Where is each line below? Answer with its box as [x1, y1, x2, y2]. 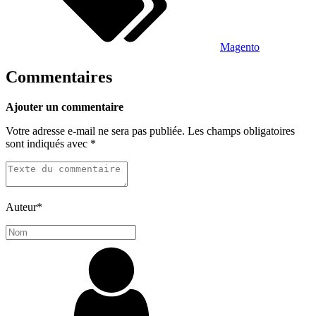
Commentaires [6, 68, 112, 87]
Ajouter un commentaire [6, 101, 123, 114]
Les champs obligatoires [188, 125, 295, 138]
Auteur [6, 201, 37, 214]
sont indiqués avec [6, 138, 90, 150]
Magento [220, 41, 260, 54]
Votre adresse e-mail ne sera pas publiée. [6, 125, 185, 138]
